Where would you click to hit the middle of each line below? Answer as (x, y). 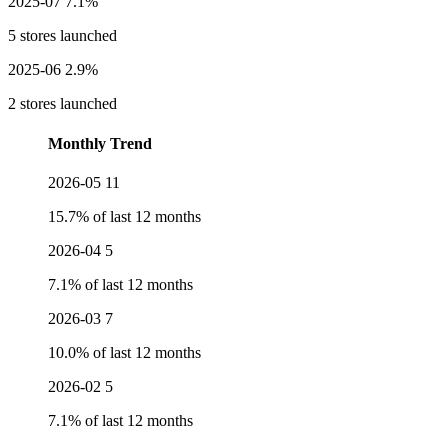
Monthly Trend (100, 143)
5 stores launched (62, 36)
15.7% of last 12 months (124, 216)
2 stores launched (62, 104)
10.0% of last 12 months (124, 352)
